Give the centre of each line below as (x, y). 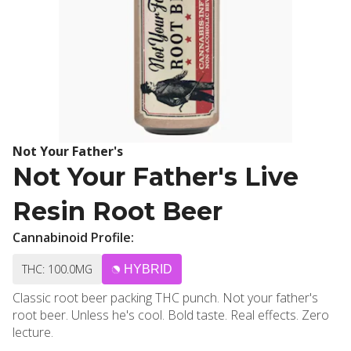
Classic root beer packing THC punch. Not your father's (165, 298)
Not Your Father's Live (156, 177)
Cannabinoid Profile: (73, 237)
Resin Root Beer (118, 211)
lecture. (33, 332)
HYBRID (148, 269)
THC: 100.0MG (57, 269)
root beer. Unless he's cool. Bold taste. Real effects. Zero (90, 315)
